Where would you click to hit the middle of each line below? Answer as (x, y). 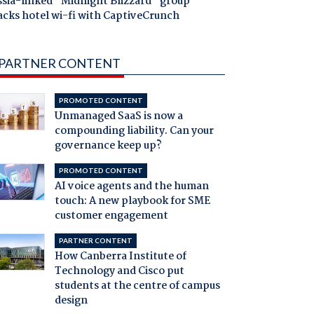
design (71, 301)
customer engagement (111, 216)
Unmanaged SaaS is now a (118, 117)
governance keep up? (108, 146)
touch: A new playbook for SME (132, 202)
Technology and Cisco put (119, 272)
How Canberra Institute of (120, 257)
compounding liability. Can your (134, 131)
